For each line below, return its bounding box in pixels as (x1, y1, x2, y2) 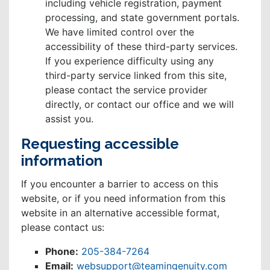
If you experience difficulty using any (45, 55, 214, 67)
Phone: (45, 245, 78, 258)
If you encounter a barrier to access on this (21, 178, 218, 190)
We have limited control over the (45, 26, 194, 39)
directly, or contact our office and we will (45, 98, 234, 111)
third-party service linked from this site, (45, 69, 227, 82)
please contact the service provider (45, 84, 207, 96)
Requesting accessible (21, 135, 179, 153)
